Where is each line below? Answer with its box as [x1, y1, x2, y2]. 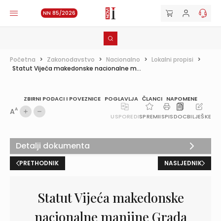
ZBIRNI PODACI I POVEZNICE [24, 95, 101, 103]
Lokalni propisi [151, 55, 193, 64]
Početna [10, 55, 36, 64]
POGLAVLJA [105, 95, 138, 103]
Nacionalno [106, 55, 140, 64]
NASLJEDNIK [164, 159, 202, 167]
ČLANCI [142, 95, 162, 103]
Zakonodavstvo [47, 55, 95, 64]
